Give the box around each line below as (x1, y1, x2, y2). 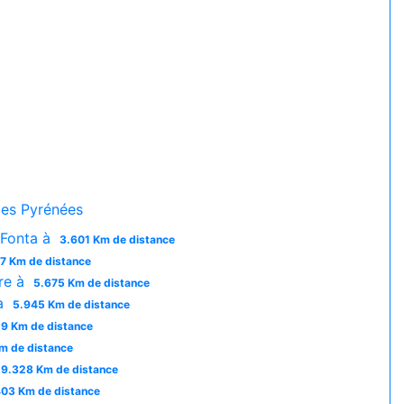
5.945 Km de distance (12, 298, 130, 311)
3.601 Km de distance (59, 233, 175, 246)
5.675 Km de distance (32, 276, 150, 289)
